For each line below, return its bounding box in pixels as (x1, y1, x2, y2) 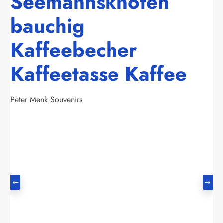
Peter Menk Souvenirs (10, 93, 82, 105)
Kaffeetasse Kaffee (10, 59, 187, 88)
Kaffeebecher (10, 35, 137, 64)
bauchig (10, 11, 84, 40)
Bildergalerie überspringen (10, 125, 98, 137)
